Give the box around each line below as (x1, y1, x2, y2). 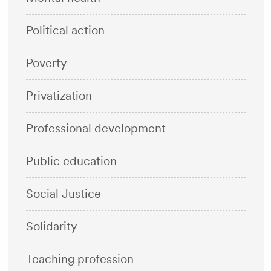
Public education (25, 154, 117, 168)
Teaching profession (25, 252, 134, 266)
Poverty (25, 56, 67, 70)
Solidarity (25, 219, 77, 233)
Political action (25, 23, 105, 38)
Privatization (25, 88, 92, 103)
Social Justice (25, 186, 101, 201)
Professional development (25, 121, 166, 135)
